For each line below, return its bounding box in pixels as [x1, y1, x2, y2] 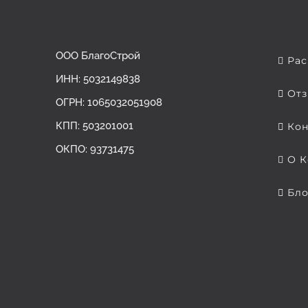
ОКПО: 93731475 [56, 143, 135, 155]
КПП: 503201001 [56, 120, 134, 132]
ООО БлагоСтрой [56, 49, 141, 62]
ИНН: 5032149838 [56, 73, 141, 85]
